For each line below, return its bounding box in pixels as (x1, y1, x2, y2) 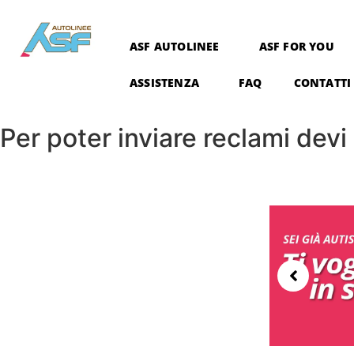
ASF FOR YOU (258, 39, 334, 54)
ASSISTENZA (129, 75, 199, 90)
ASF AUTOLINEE (129, 39, 220, 54)
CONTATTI (293, 75, 352, 90)
